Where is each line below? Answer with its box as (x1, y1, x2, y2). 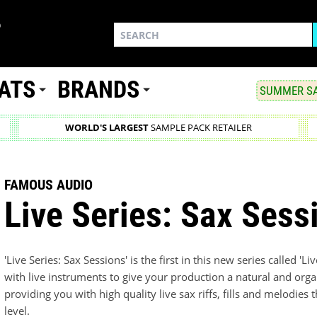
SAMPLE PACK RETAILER (148, 122, 252, 134)
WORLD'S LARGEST (64, 122, 149, 134)
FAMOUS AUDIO (4, 175, 93, 193)
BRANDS (57, 76, 140, 104)
